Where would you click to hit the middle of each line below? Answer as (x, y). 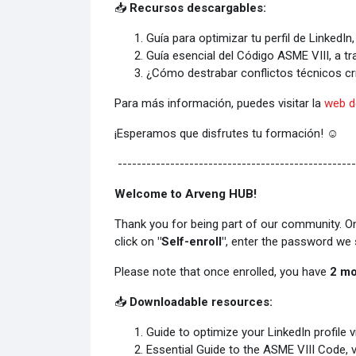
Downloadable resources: (201, 302)
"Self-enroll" (191, 241)
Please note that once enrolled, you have (222, 271)
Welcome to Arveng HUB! (185, 193)
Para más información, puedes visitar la (219, 103)
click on (135, 241)
